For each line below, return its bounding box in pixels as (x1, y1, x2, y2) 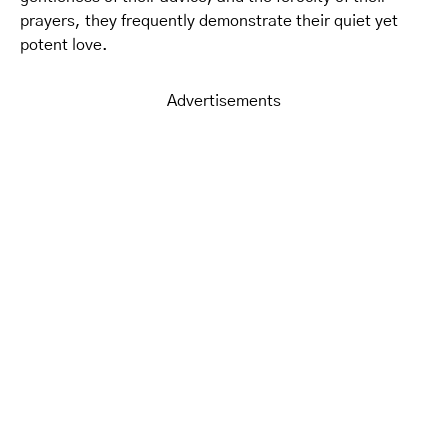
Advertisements (167, 93, 281, 109)
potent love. (20, 37, 108, 53)
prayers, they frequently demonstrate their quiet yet (20, 13, 398, 29)
